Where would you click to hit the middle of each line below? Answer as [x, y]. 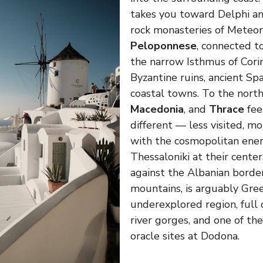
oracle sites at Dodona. [185, 236]
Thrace [227, 109]
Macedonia [157, 109]
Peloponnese [163, 46]
